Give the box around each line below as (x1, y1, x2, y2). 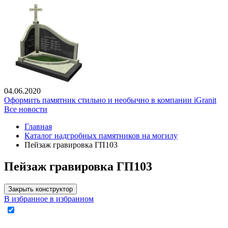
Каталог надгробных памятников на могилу (24, 131, 178, 140)
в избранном (50, 194, 94, 204)
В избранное (4, 194, 48, 204)
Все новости (4, 105, 47, 114)
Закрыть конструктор (8, 185, 73, 193)
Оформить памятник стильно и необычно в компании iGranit (4, 96, 216, 105)
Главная (24, 122, 52, 131)
